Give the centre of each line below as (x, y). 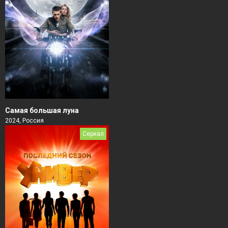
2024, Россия (24, 120)
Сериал (93, 134)
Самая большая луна (42, 110)
